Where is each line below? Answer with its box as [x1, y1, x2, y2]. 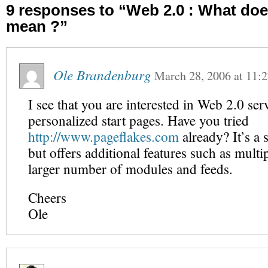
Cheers [28, 188, 66, 207]
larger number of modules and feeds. [28, 160, 233, 178]
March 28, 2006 [154, 68, 231, 84]
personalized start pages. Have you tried [28, 111, 249, 130]
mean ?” [6, 18, 68, 35]
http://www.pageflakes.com [28, 127, 179, 146]
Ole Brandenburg [53, 65, 151, 84]
